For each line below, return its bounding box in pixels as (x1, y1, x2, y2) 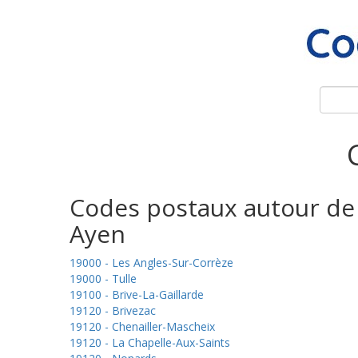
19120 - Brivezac (70, 303, 156, 318)
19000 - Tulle (70, 271, 137, 286)
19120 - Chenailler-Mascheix (70, 319, 215, 334)
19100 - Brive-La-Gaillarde (70, 287, 204, 302)
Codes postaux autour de (70, 191, 355, 224)
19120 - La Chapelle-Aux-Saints (70, 335, 230, 350)
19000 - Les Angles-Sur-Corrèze (70, 255, 233, 270)
